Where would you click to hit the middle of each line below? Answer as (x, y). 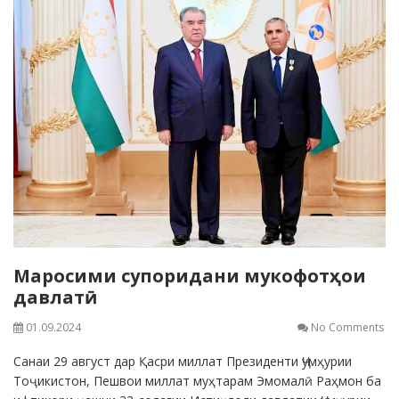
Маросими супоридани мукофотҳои (190, 276)
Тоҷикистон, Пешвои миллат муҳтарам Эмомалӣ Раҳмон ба (197, 381)
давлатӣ (55, 297)
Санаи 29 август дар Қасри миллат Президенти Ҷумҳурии (183, 362)
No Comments (347, 328)
